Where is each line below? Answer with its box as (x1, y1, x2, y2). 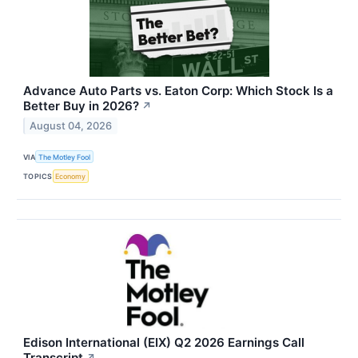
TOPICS (23, 171, 53, 181)
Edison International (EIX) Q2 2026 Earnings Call (23, 334, 304, 350)
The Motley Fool (38, 152, 91, 161)
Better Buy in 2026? (23, 98, 139, 114)
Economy (55, 171, 86, 181)
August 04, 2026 (30, 119, 113, 132)
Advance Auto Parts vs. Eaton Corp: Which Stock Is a (23, 83, 333, 99)
